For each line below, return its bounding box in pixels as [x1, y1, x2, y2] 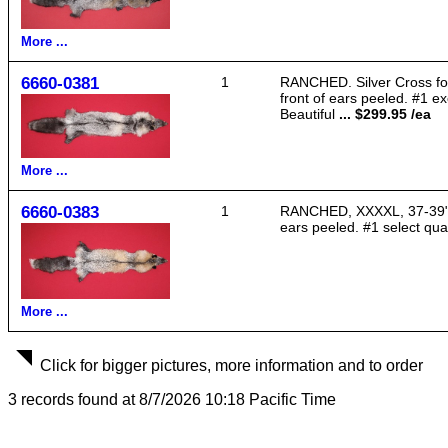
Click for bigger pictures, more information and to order [40, 357, 423, 374]
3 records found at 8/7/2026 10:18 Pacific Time [8, 391, 336, 408]
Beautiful [280, 106, 335, 122]
